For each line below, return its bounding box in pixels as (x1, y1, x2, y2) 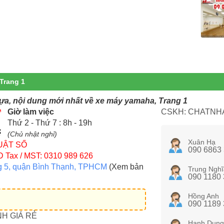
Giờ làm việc (7, 107, 54, 116)
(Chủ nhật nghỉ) (7, 130, 57, 138)
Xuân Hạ (187, 137, 215, 146)
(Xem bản (107, 162, 143, 171)
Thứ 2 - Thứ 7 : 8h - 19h (7, 118, 92, 127)
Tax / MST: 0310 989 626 (3, 151, 93, 160)
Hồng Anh (187, 191, 219, 200)
